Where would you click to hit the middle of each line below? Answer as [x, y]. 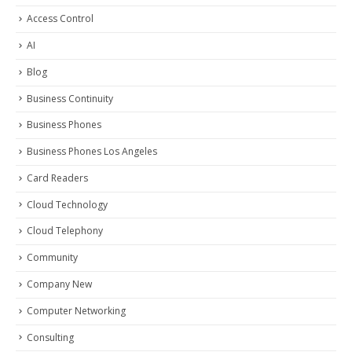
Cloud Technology [67, 204]
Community [52, 258]
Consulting [50, 337]
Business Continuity [70, 98]
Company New [59, 284]
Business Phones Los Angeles [92, 152]
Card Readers [57, 178]
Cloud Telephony [65, 231]
